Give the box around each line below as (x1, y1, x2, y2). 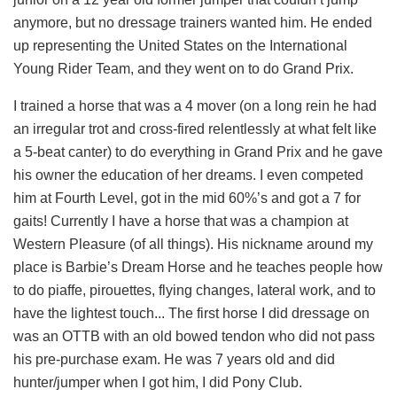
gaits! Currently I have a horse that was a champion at (13, 213, 348, 229)
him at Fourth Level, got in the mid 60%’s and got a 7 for (13, 190, 361, 206)
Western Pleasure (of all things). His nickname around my (13, 236, 373, 252)
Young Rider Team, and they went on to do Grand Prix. (13, 60, 354, 76)
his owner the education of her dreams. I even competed (13, 167, 363, 183)
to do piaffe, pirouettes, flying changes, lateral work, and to (13, 282, 376, 298)
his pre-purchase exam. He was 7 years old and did (13, 351, 335, 367)
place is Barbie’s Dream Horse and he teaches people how (13, 259, 383, 275)
